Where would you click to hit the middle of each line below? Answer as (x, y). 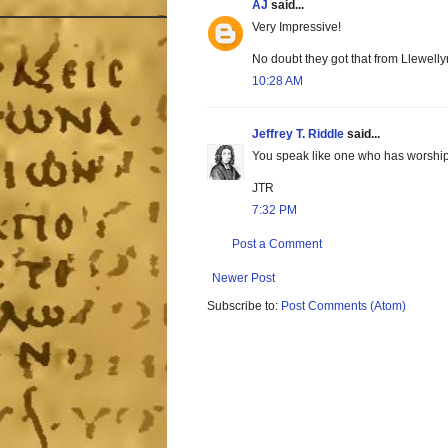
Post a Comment (277, 244)
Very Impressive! (296, 27)
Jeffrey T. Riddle (298, 134)
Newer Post (243, 278)
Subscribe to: (244, 306)
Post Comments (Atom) (343, 306)
